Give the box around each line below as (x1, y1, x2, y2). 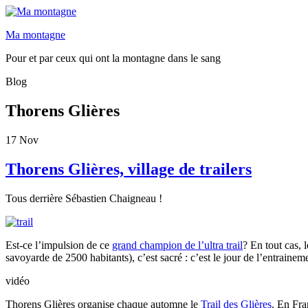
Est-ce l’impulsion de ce (5, 239, 112, 251)
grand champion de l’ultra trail (112, 239, 243, 251)
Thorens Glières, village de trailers (5, 159, 252, 178)
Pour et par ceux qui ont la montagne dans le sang (5, 52, 221, 64)
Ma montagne (5, 29, 65, 41)
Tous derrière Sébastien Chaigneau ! (5, 192, 162, 204)
